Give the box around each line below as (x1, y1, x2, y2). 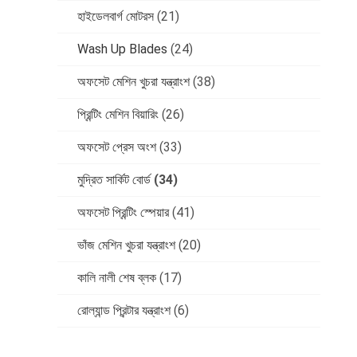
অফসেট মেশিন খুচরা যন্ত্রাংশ (77, 74, 190, 90)
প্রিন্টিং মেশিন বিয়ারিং (77, 107, 159, 123)
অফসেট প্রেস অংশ (77, 139, 156, 155)
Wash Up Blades (77, 41, 167, 57)
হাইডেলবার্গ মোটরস (77, 9, 154, 25)
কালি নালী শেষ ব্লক (77, 270, 156, 286)
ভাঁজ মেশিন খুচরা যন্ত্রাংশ (77, 237, 175, 253)
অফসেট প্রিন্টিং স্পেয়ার (77, 205, 169, 221)
